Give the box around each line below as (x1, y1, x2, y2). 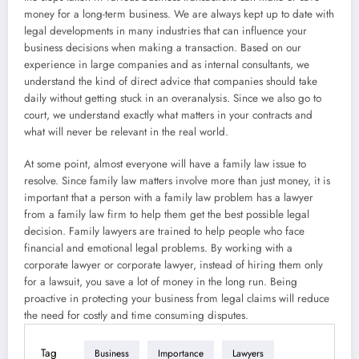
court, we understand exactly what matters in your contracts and (24, 107, 313, 123)
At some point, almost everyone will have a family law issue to (24, 155, 306, 171)
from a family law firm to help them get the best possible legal (24, 206, 309, 222)
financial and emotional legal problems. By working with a (24, 240, 292, 256)
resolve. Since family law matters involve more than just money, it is (24, 172, 330, 188)
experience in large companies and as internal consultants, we (24, 56, 309, 72)
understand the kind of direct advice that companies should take (24, 73, 317, 89)
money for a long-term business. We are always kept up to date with (24, 6, 334, 22)
